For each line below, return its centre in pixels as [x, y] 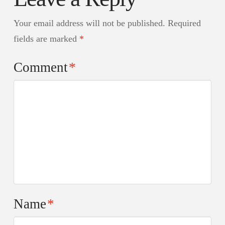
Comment [42, 68]
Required [184, 23]
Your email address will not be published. [89, 23]
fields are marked [46, 39]
